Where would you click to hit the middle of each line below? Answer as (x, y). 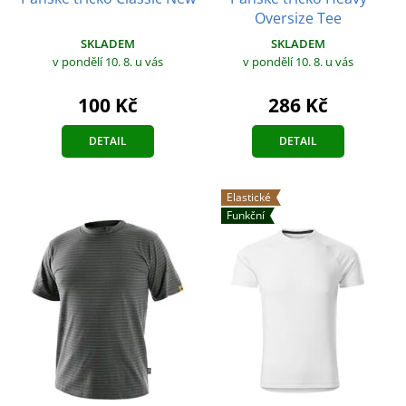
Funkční (246, 215)
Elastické (249, 197)
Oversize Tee (298, 18)
